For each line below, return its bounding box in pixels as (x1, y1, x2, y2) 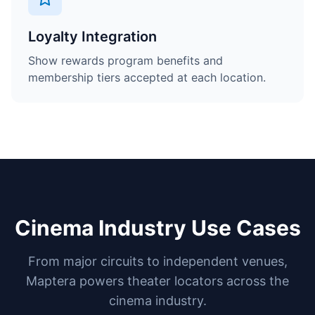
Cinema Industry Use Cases (14, 215, 301, 240)
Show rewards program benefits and (28, 53, 223, 67)
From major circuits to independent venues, (27, 254, 288, 269)
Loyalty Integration (28, 28, 157, 45)
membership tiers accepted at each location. (28, 70, 266, 84)
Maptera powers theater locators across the (26, 274, 289, 288)
